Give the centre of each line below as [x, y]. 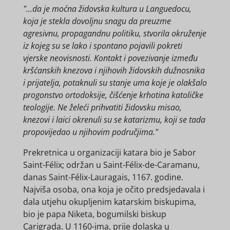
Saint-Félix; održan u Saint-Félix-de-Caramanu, [111, 165]
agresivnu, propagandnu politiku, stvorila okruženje [114, 34]
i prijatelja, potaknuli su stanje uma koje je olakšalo [115, 83]
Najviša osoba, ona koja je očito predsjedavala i [114, 190]
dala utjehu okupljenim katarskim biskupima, [109, 202]
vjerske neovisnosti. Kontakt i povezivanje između [110, 58]
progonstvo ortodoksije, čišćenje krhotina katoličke [113, 95]
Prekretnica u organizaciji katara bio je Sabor [109, 153]
